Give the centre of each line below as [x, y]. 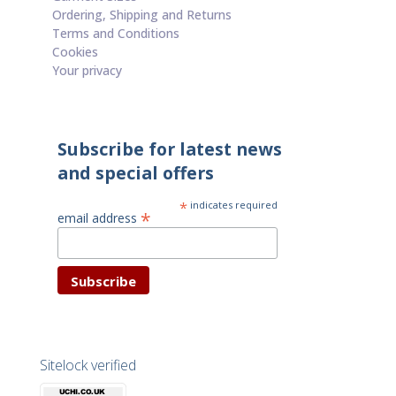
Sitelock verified [88, 366]
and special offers [135, 173]
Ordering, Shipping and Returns [141, 15]
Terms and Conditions [115, 34]
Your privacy [87, 71]
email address [99, 218]
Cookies [75, 52]
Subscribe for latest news [169, 149]
